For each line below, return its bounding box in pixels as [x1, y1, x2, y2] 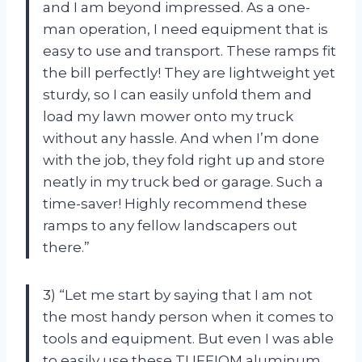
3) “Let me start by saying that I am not [43, 286, 313, 303]
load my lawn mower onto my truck [43, 107, 293, 124]
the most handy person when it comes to [43, 308, 334, 325]
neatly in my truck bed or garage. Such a [43, 173, 323, 190]
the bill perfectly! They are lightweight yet [43, 64, 335, 81]
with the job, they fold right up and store [43, 151, 325, 168]
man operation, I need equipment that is [43, 20, 328, 37]
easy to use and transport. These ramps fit [43, 42, 336, 59]
